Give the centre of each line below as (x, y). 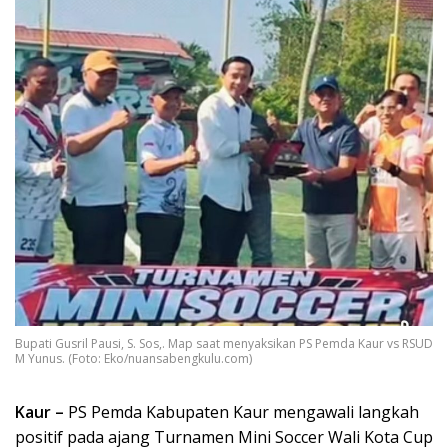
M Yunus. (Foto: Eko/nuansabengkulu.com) (133, 358)
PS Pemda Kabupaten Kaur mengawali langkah (241, 411)
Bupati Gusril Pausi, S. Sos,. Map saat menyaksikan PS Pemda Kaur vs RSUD (224, 343)
